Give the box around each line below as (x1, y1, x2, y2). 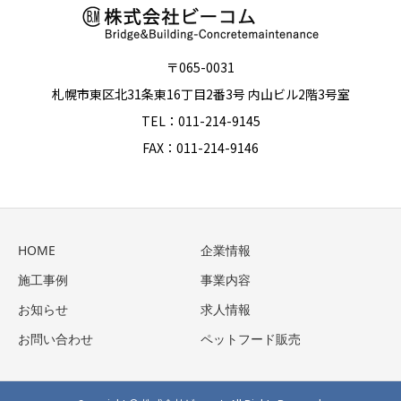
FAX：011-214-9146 (142, 138, 259, 157)
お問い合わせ (18, 329, 93, 347)
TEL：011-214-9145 (141, 111, 260, 130)
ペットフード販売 (200, 329, 301, 347)
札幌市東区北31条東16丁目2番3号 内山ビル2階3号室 (51, 84, 350, 103)
